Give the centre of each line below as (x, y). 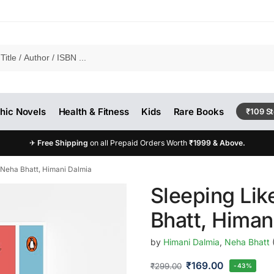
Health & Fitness (94, 112)
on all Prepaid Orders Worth (139, 143)
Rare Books (198, 112)
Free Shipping (63, 143)
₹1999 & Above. (217, 143)
